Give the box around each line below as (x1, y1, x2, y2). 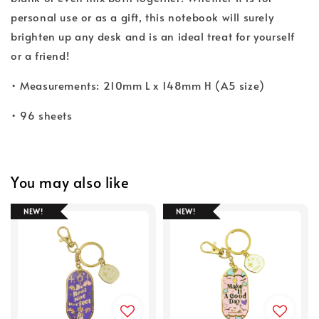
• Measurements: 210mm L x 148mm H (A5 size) (11, 77, 265, 93)
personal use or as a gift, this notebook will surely (11, 9, 274, 24)
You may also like (11, 172, 130, 193)
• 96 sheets (11, 107, 73, 122)
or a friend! (11, 47, 70, 63)
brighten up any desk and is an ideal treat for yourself (11, 28, 296, 43)
